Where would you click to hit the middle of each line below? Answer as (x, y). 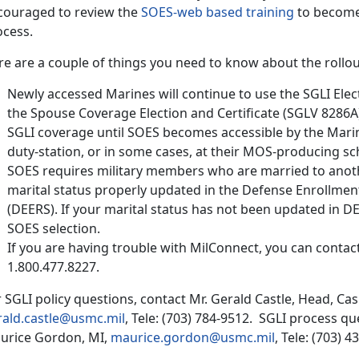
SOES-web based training (218, 12)
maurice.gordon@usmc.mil (193, 337)
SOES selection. (54, 228)
